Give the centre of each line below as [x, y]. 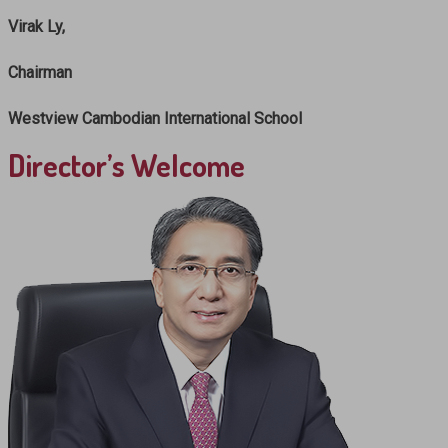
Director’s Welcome [126, 164]
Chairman [40, 72]
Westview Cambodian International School [155, 118]
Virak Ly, [36, 26]
